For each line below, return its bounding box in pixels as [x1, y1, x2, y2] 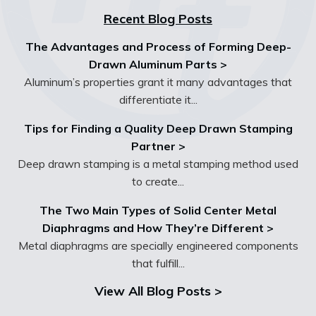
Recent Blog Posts [104, 11, 212, 28]
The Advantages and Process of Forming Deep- [25, 39, 291, 54]
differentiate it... [119, 92, 197, 107]
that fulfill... [131, 256, 185, 271]
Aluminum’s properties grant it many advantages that [24, 75, 292, 90]
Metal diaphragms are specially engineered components [18, 238, 298, 253]
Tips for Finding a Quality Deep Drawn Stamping [23, 121, 293, 136]
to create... [132, 174, 184, 189]
